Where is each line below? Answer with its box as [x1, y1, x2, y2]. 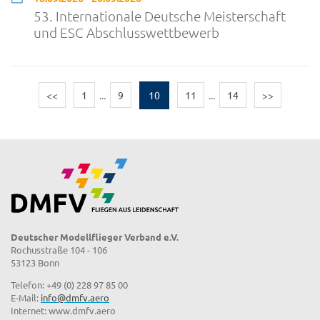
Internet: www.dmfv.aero [11, 304, 116, 316]
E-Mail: [11, 291, 41, 304]
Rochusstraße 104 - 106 [11, 243, 107, 256]
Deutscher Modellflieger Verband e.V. [11, 230, 179, 243]
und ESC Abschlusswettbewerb [34, 24, 219, 41]
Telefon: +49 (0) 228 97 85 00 [11, 278, 128, 291]
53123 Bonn [11, 256, 59, 269]
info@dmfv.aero [41, 291, 109, 304]
